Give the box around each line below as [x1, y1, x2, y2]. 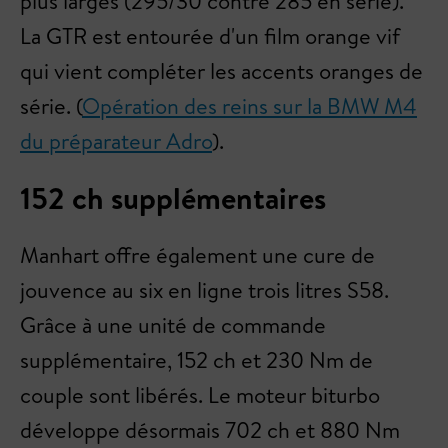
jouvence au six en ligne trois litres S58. [20, 275, 389, 305]
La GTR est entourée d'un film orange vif [20, 21, 400, 51]
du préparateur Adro [20, 126, 212, 156]
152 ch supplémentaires [20, 177, 326, 219]
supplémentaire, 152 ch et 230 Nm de [20, 345, 373, 375]
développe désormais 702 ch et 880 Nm [20, 415, 400, 445]
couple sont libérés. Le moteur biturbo [20, 380, 380, 410]
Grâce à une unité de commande [20, 310, 326, 340]
